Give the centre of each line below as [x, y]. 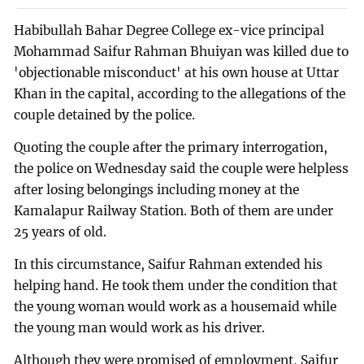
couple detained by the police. [105, 115]
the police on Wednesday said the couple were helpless [182, 168]
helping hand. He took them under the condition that [176, 285]
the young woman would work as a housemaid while [175, 306]
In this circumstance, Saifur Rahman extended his [169, 264]
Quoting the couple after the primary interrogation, [171, 147]
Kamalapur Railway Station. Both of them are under [174, 210]
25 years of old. [61, 232]
